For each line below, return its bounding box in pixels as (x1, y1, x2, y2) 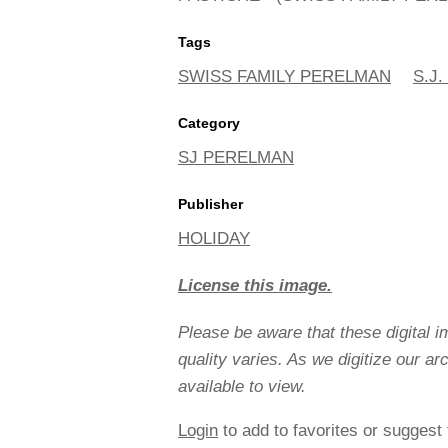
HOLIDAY (178, 228, 250, 248)
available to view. (178, 376, 306, 396)
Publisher (178, 195, 243, 212)
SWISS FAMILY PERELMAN (178, 66, 391, 86)
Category (178, 114, 240, 131)
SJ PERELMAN (178, 147, 294, 167)
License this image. (178, 275, 332, 295)
